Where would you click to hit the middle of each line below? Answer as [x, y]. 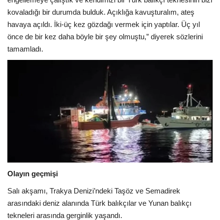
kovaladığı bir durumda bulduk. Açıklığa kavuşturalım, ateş [101, 12]
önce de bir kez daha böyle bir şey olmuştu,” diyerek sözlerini [105, 37]
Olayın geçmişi [33, 174]
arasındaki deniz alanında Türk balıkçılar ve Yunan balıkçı [99, 203]
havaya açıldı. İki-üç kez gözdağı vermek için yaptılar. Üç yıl [104, 25]
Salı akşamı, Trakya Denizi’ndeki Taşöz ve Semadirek [94, 191]
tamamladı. [25, 49]
